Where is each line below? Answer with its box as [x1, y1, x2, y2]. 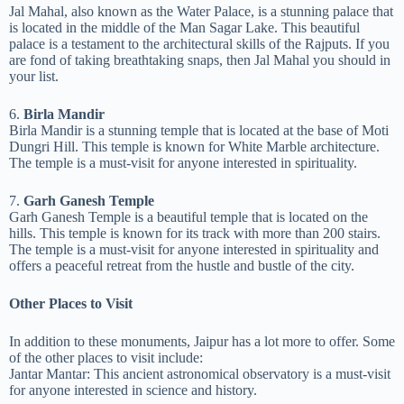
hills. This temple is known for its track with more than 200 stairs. [9, 225, 381, 241]
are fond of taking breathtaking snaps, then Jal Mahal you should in [9, 52, 390, 68]
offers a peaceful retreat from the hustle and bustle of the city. [9, 258, 354, 273]
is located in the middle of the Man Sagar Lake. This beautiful [9, 20, 360, 35]
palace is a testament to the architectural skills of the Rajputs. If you [9, 36, 390, 51]
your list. [9, 69, 59, 84]
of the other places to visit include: [9, 350, 203, 365]
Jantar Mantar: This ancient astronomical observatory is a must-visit [9, 366, 390, 381]
